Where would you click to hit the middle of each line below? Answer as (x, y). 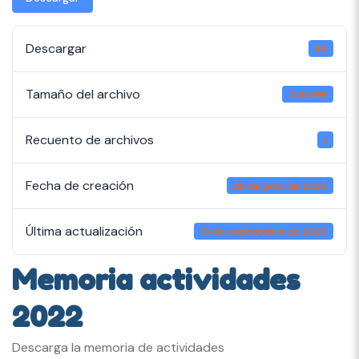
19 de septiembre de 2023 (264, 231)
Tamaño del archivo (83, 94)
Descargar (56, 48)
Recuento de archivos (90, 139)
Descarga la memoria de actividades (118, 347)
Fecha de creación (80, 185)
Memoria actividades (156, 279)
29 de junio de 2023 (280, 186)
